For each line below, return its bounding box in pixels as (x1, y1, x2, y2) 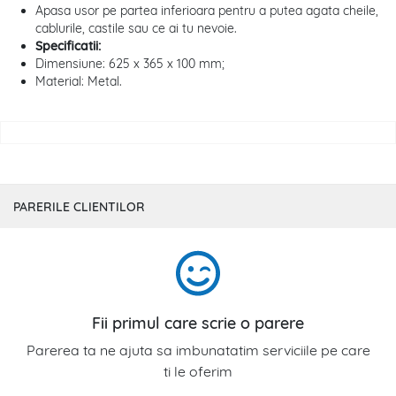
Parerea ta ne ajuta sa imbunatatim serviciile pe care (26, 340, 370, 359)
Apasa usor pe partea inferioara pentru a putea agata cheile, (35, 3, 378, 19)
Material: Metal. (35, 73, 122, 90)
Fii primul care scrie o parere (92, 312, 304, 333)
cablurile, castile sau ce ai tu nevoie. (35, 20, 237, 37)
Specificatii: (35, 38, 101, 55)
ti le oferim (164, 362, 232, 380)
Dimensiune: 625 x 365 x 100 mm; (35, 56, 225, 72)
